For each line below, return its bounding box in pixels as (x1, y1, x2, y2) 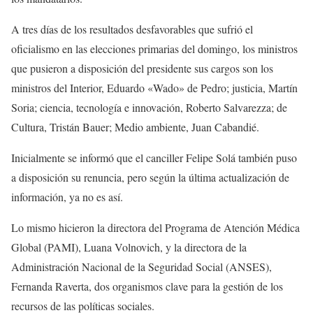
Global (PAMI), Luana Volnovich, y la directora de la (11, 240, 247, 254)
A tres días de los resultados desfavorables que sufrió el (11, 22, 253, 36)
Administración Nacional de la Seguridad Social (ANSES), (11, 259, 272, 274)
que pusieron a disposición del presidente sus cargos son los (11, 61, 273, 75)
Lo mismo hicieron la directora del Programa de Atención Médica (11, 220, 300, 235)
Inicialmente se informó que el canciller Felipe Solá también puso (11, 150, 297, 165)
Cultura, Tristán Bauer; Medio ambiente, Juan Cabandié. (11, 119, 259, 134)
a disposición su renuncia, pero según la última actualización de (11, 170, 289, 184)
